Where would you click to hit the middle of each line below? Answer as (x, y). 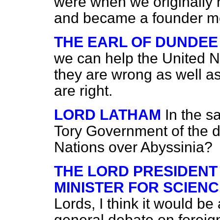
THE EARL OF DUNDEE (136, 42)
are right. (83, 91)
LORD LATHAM (108, 115)
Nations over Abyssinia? (133, 147)
